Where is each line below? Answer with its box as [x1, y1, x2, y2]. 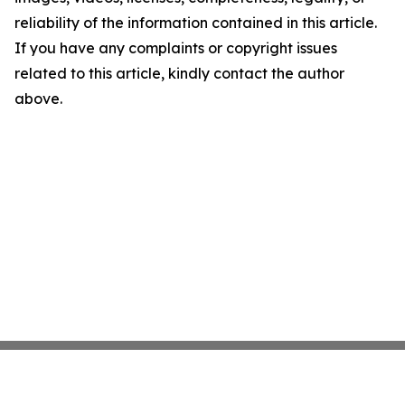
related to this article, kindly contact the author [14, 64, 344, 82]
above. [14, 89, 62, 108]
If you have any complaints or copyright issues [14, 39, 337, 57]
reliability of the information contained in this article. [14, 14, 377, 32]
